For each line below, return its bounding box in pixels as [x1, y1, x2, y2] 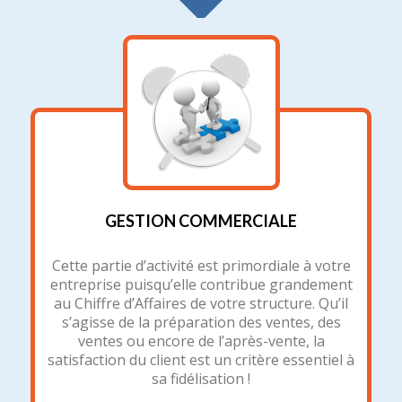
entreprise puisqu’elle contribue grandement [49, 274, 353, 294]
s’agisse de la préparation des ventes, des [61, 311, 341, 332]
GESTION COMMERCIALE [105, 210, 297, 231]
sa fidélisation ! [152, 368, 250, 389]
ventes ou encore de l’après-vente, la [77, 330, 325, 351]
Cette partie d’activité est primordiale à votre [51, 255, 351, 275]
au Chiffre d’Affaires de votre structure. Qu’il [54, 293, 348, 313]
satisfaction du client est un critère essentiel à [48, 349, 354, 370]
